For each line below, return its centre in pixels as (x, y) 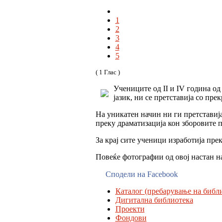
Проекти (130, 209)
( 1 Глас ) (108, 72)
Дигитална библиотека (154, 200)
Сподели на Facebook (141, 174)
